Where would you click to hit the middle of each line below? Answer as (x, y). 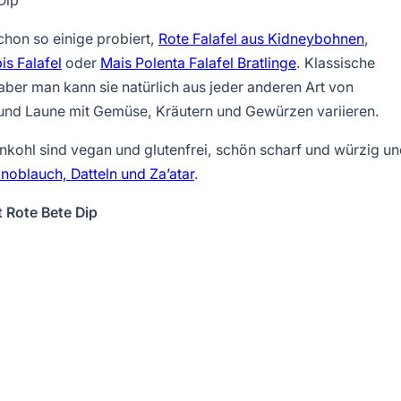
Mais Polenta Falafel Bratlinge (198, 64)
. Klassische (336, 64)
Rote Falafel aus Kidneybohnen (261, 39)
